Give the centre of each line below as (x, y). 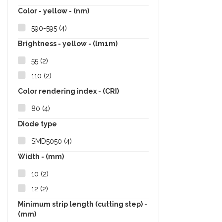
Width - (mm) (41, 157)
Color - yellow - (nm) (54, 11)
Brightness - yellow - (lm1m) (68, 44)
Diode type (37, 124)
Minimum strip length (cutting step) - (83, 204)
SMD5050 (48, 141)
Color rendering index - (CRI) (68, 91)
